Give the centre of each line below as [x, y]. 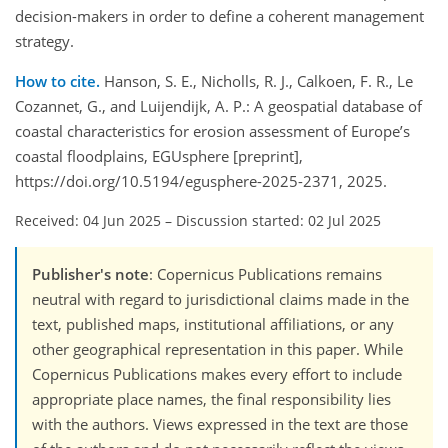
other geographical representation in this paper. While [217, 349]
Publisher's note [90, 274]
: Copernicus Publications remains [265, 274]
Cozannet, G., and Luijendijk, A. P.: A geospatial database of [218, 106]
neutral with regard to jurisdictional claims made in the [220, 299]
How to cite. [59, 81]
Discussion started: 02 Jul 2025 [278, 221]
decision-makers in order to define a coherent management [219, 16]
